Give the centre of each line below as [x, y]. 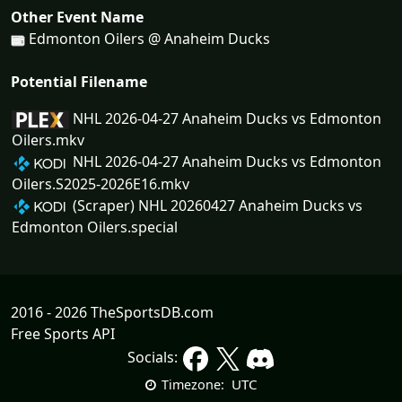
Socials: [154, 358]
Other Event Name [77, 17]
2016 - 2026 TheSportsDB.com [112, 313]
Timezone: [192, 385]
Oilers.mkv [48, 140]
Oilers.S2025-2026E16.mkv [100, 184]
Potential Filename [79, 82]
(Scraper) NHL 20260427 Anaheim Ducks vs [216, 205]
